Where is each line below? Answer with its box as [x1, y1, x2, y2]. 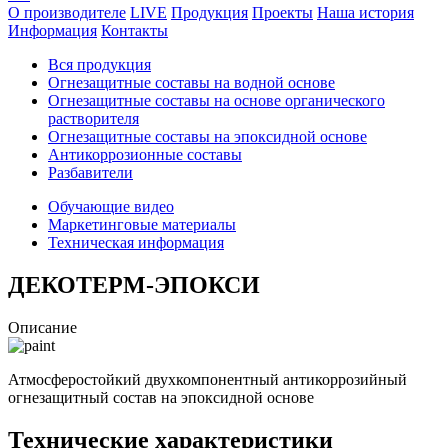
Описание [8, 318, 77, 336]
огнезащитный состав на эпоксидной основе [8, 388, 314, 406]
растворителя [48, 110, 139, 127]
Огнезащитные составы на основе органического [48, 92, 385, 109]
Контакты [101, 22, 168, 39]
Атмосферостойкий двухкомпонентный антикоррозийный [8, 370, 407, 388]
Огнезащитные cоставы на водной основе [48, 74, 335, 91]
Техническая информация [48, 234, 224, 251]
